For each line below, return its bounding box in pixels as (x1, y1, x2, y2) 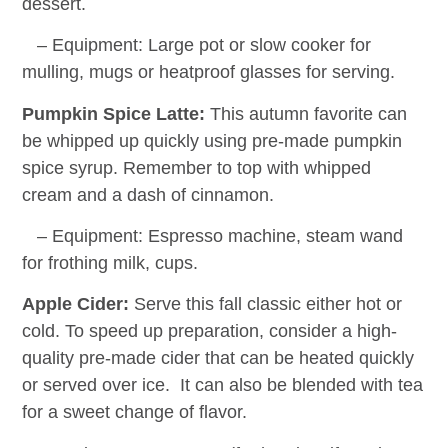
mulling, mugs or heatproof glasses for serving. (22, 62, 396, 83)
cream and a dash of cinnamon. (22, 184, 275, 205)
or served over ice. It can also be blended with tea (22, 375, 424, 396)
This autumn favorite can (205, 103, 408, 124)
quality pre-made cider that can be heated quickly (22, 348, 415, 369)
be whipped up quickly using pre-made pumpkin (22, 130, 403, 151)
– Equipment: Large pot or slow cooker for (22, 35, 372, 56)
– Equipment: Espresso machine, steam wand (22, 226, 404, 247)
